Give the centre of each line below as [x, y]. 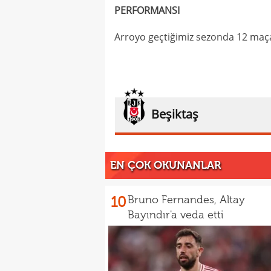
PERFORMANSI [147, 10]
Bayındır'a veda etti [176, 215]
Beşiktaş [175, 114]
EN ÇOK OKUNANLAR [165, 165]
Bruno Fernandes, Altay [186, 200]
